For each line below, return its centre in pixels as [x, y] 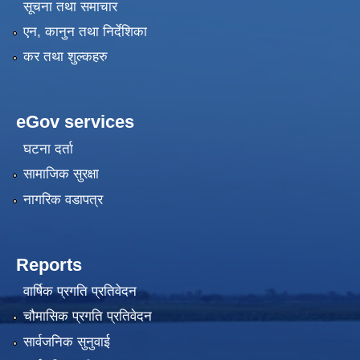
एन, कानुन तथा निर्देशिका [85, 32]
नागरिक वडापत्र [63, 199]
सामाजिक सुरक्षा [61, 174]
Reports [49, 264]
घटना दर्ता [48, 149]
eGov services [75, 122]
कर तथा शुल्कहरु [65, 57]
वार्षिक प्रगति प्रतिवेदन [80, 292]
